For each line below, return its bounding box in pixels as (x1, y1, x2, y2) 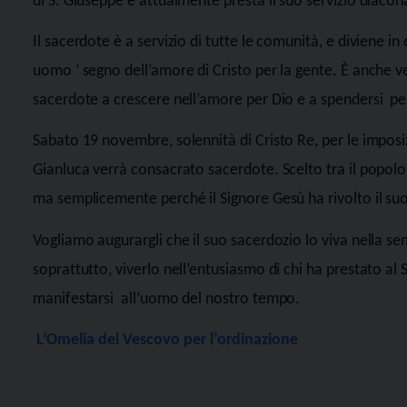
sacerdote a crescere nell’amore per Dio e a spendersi (33, 92, 383, 110)
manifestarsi (33, 290, 114, 308)
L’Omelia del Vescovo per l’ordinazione (33, 332, 298, 349)
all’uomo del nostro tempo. (121, 290, 301, 308)
